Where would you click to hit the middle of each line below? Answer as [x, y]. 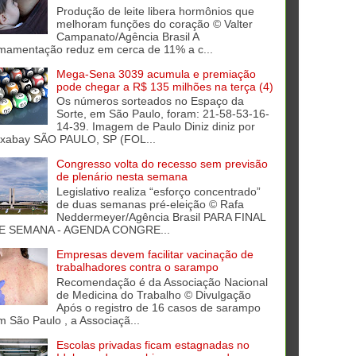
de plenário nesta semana [122, 177]
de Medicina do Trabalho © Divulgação [153, 295]
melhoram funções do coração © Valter [154, 23]
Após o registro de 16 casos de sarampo [158, 308]
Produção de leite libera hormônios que [155, 11]
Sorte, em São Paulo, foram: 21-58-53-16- [163, 114]
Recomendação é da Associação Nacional [162, 282]
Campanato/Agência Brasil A [127, 36]
